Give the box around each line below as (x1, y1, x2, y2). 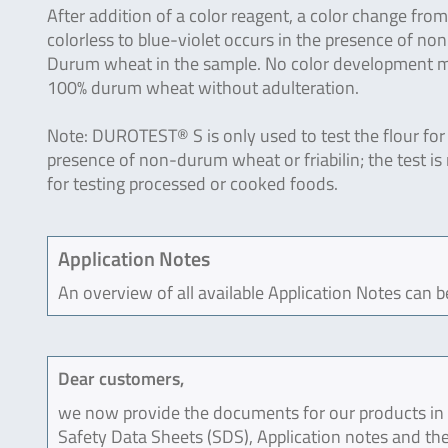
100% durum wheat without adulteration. (47, 74, 359, 101)
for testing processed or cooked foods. (47, 170, 338, 197)
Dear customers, (58, 365, 184, 392)
